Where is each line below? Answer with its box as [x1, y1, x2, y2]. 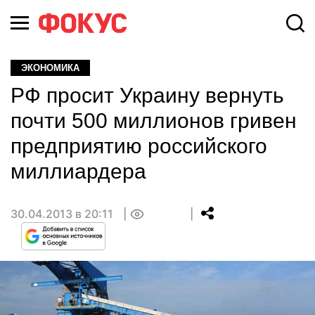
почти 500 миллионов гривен [11, 109, 297, 132]
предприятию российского [11, 134, 267, 157]
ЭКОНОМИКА [21, 63, 79, 73]
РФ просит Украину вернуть [11, 84, 284, 107]
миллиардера [11, 160, 146, 183]
